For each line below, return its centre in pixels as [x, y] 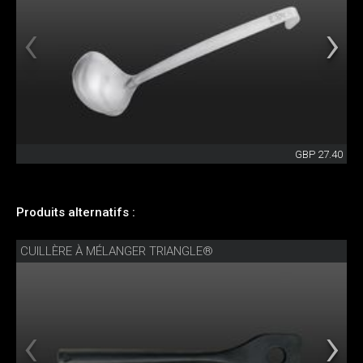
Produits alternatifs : [76, 212]
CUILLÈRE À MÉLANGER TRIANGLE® [117, 251]
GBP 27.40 [319, 154]
